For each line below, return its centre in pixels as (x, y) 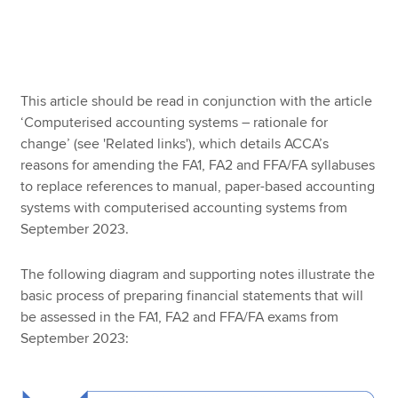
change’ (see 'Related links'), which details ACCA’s (175, 144)
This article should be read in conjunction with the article (197, 101)
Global (344, 92)
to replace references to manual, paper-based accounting (198, 187)
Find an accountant (80, 179)
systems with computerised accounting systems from (184, 208)
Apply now (199, 60)
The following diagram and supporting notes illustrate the (198, 274)
